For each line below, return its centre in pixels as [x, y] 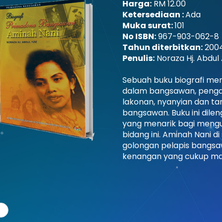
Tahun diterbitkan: [163, 47]
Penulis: [139, 58]
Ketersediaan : [154, 15]
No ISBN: [139, 36]
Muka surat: [149, 26]
